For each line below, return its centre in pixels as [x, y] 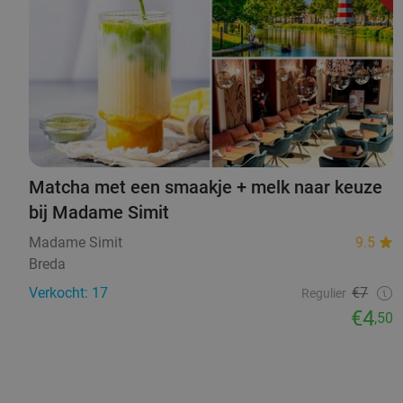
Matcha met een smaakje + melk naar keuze [206, 188]
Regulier [324, 294]
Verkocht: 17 [68, 293]
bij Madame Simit [99, 213]
